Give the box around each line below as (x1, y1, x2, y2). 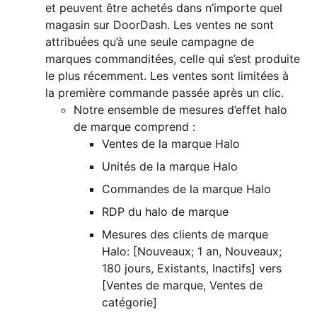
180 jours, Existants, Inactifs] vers (102, 261, 282, 276)
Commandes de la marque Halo (102, 182, 271, 197)
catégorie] (102, 295, 157, 310)
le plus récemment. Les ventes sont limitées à (45, 69, 289, 83)
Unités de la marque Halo (102, 159, 238, 174)
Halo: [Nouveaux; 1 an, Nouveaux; (102, 244, 282, 259)
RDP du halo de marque (102, 204, 229, 219)
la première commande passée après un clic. (45, 86, 284, 100)
